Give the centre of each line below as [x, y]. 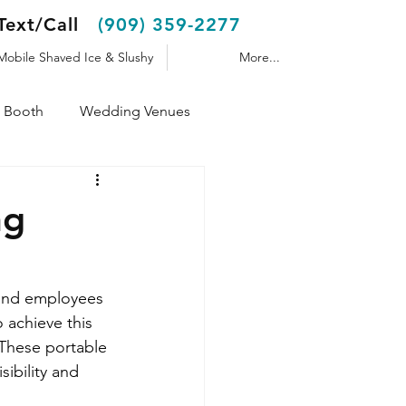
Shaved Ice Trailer [63, 184]
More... [260, 57]
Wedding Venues [135, 111]
